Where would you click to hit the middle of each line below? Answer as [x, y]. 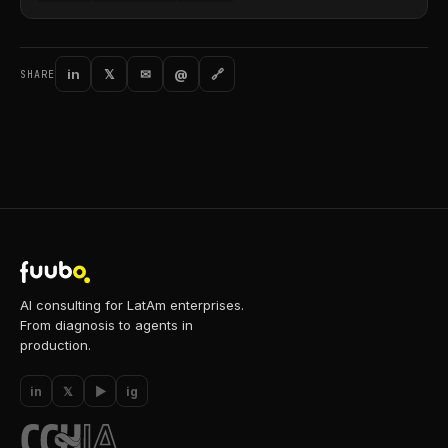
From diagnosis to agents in [106, 325]
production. [55, 345]
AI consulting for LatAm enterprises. [132, 305]
